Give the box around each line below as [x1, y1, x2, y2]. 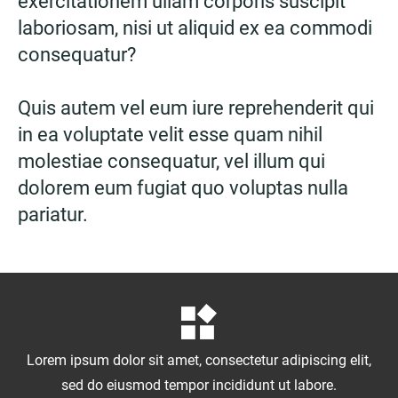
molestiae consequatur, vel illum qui [18, 149, 325, 172]
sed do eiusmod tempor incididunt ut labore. [61, 376, 337, 394]
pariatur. [18, 203, 88, 226]
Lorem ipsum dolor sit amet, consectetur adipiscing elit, [27, 351, 371, 369]
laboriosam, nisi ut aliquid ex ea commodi [18, 16, 372, 39]
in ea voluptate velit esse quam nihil [18, 123, 322, 146]
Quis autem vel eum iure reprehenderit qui [18, 96, 374, 119]
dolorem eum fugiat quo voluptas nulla [18, 176, 348, 199]
